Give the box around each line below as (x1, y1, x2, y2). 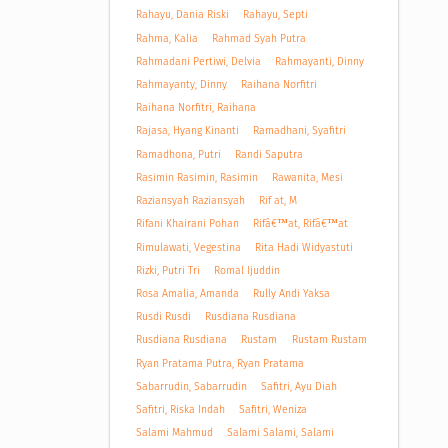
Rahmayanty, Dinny (135, 77, 227, 91)
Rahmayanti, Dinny (275, 54, 365, 68)
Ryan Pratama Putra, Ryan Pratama (135, 356, 304, 370)
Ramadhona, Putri (135, 147, 221, 161)
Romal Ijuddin (214, 263, 281, 277)
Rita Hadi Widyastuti (255, 240, 354, 254)
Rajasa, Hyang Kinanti (135, 124, 239, 138)
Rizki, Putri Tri (135, 263, 200, 277)
